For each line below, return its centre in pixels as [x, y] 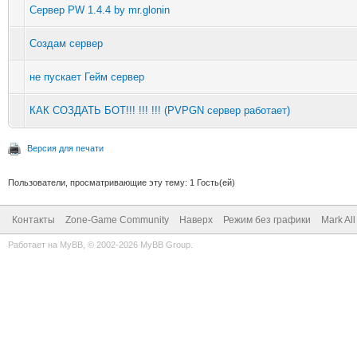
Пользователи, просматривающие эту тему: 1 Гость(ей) [122, 182]
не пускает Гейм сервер [87, 76]
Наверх [196, 220]
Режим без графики [267, 220]
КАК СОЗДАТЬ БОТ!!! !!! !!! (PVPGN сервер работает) [160, 110]
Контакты [33, 220]
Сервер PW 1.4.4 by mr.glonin [100, 10]
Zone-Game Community [117, 220]
